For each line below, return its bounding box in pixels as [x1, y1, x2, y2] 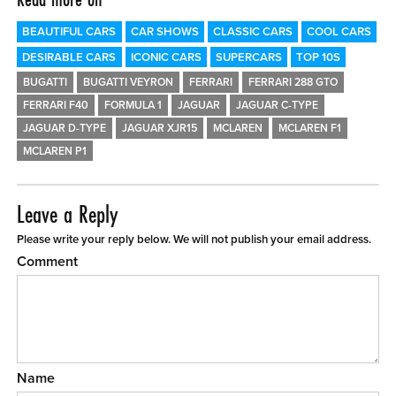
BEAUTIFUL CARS [22, 25, 117, 40]
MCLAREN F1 [278, 121, 341, 135]
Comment [17, 253, 79, 271]
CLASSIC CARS [212, 25, 293, 40]
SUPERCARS [215, 49, 282, 65]
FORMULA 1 [104, 98, 163, 112]
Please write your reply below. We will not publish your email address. [17, 232, 372, 247]
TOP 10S [295, 49, 340, 65]
